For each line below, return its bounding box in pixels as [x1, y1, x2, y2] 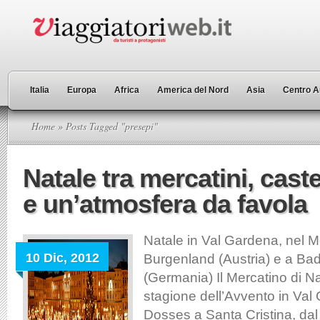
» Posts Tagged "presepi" [55, 119, 158, 133]
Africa [114, 85, 139, 95]
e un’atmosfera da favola [23, 189, 307, 219]
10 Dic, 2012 [26, 251, 99, 265]
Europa [67, 85, 96, 95]
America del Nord [157, 85, 229, 95]
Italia [30, 85, 49, 95]
